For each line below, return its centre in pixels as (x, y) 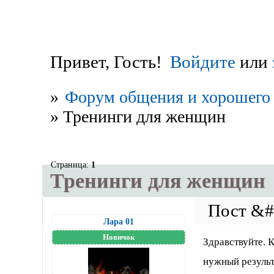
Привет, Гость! (106, 62)
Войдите (203, 62)
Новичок (118, 237)
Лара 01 (118, 221)
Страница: (71, 164)
